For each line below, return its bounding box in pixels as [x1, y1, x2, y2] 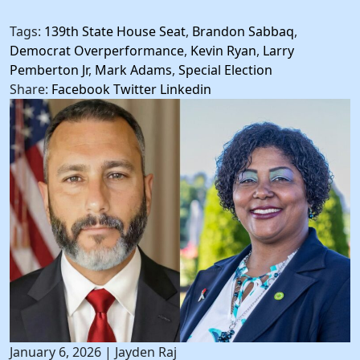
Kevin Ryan [190, 41, 256, 59]
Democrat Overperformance [10, 41, 184, 59]
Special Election [178, 60, 272, 79]
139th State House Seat [44, 22, 186, 40]
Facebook [51, 80, 110, 98]
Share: [10, 80, 48, 98]
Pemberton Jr [10, 60, 88, 79]
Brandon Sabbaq [192, 22, 294, 40]
